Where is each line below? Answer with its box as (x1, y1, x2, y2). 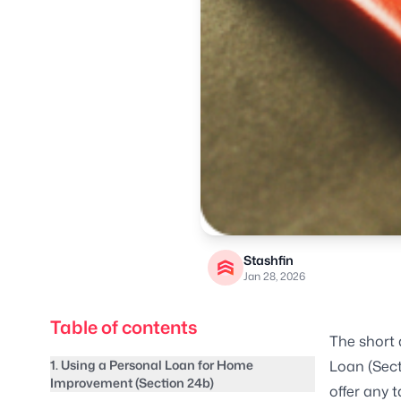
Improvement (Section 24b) (50, 374, 214, 392)
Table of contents (50, 314, 198, 340)
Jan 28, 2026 (243, 269, 305, 285)
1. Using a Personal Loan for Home (50, 356, 253, 374)
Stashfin (243, 252, 294, 269)
